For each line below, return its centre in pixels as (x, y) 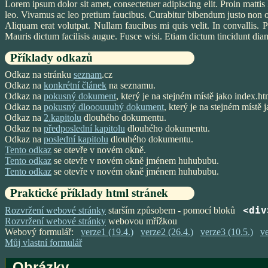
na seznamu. (131, 85)
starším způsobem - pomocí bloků (172, 210)
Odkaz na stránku (39, 74)
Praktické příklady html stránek (89, 193)
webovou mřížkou (141, 221)
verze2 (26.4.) (167, 232)
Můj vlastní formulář (43, 243)
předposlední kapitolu (84, 128)
